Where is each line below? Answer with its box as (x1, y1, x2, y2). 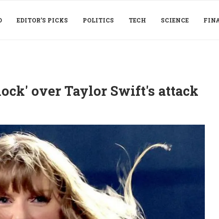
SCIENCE (161, 16, 189, 24)
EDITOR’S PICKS (17, 16, 68, 24)
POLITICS (83, 16, 114, 24)
